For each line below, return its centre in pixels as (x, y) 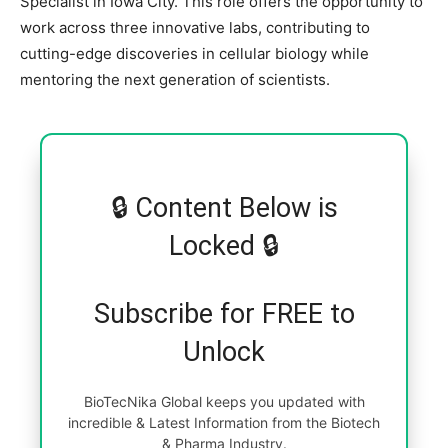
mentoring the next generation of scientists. (175, 79)
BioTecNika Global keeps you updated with (224, 401)
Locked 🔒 (224, 245)
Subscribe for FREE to (224, 313)
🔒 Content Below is (224, 207)
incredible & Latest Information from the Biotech (224, 422)
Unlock (224, 351)
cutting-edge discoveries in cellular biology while (194, 53)
